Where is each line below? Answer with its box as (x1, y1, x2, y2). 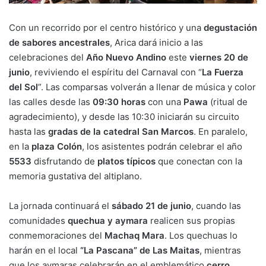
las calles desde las (9, 96, 93, 108)
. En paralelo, (194, 126, 248, 138)
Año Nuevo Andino (86, 52, 166, 64)
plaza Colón (31, 141, 82, 153)
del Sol (9, 81, 38, 93)
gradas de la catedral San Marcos (48, 126, 194, 138)
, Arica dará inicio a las (110, 37, 203, 49)
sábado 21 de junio (112, 200, 191, 212)
